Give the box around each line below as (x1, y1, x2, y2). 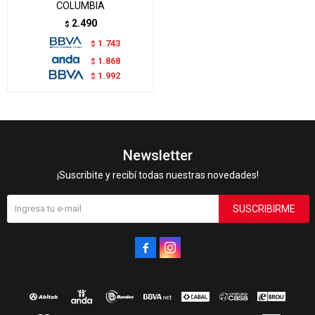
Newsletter (122, 146, 193, 164)
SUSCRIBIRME (233, 202, 295, 214)
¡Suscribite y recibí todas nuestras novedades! (56, 169, 259, 181)
